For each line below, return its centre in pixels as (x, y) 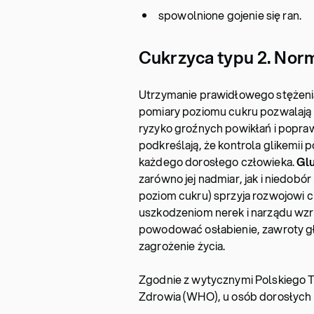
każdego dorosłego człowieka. (218, 162)
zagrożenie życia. (182, 246)
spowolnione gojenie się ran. (230, 15)
